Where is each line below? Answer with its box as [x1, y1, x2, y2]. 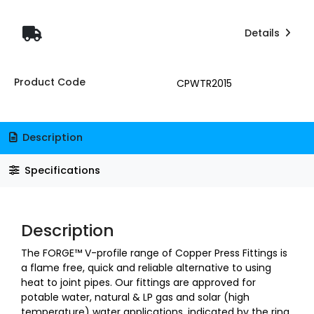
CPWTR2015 [176, 76, 232, 90]
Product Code [13, 74, 86, 89]
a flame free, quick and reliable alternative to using [21, 260, 271, 275]
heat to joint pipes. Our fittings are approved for [21, 275, 256, 289]
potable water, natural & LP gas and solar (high [21, 289, 250, 304]
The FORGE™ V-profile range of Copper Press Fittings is [21, 245, 287, 260]
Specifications [21, 163, 100, 177]
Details [244, 26, 282, 41]
